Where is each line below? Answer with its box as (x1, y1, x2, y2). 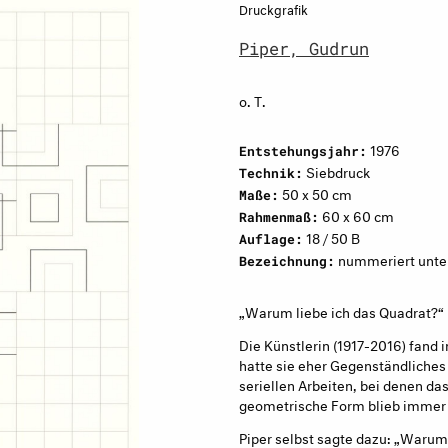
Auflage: (239, 231, 303, 247)
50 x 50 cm (279, 182, 352, 203)
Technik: (239, 165, 303, 181)
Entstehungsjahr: (239, 143, 367, 159)
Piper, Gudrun (239, 37, 369, 60)
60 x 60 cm (319, 204, 394, 225)
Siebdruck (303, 160, 370, 181)
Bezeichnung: (239, 253, 335, 269)
